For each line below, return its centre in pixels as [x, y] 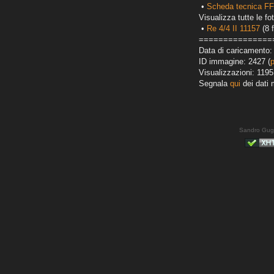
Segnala [214, 84]
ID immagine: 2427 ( [235, 62]
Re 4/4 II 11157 [233, 29]
